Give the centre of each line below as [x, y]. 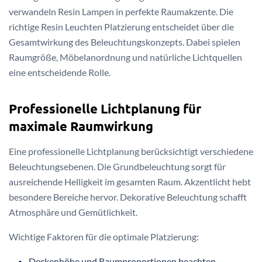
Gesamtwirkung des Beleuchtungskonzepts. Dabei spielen [125, 42]
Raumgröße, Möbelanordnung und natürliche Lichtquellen [125, 57]
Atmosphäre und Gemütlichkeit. [73, 212]
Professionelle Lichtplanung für [105, 109]
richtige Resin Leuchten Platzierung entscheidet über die [121, 26]
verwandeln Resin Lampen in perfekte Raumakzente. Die [121, 11]
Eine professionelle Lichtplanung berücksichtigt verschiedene [131, 151]
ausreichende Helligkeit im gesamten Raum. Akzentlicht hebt [130, 182]
